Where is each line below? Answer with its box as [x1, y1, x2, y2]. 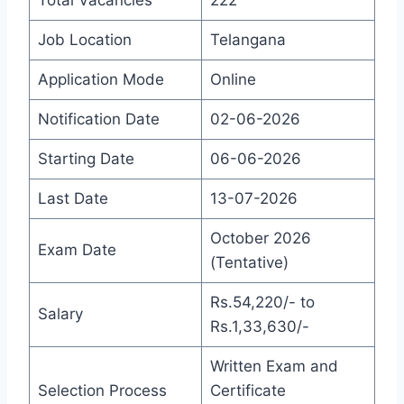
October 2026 [209, 229, 311, 248]
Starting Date [37, 150, 134, 169]
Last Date [37, 189, 108, 208]
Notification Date [37, 110, 160, 129]
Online [209, 70, 256, 89]
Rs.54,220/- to [209, 293, 315, 312]
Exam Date [37, 241, 116, 260]
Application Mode [37, 70, 164, 89]
